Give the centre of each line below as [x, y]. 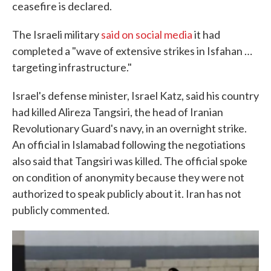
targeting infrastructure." [72, 67]
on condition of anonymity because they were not [128, 177]
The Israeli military [57, 34]
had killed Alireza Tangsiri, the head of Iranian [118, 112]
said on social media [147, 34]
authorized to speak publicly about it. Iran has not [127, 194]
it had [206, 34]
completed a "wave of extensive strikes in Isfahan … [132, 51]
